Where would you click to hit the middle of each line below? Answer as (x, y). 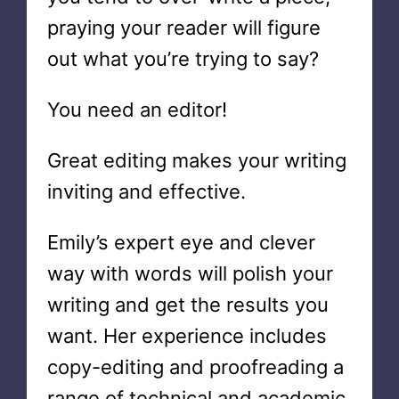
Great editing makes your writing (196, 160)
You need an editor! (137, 110)
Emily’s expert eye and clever (181, 242)
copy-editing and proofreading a (195, 367)
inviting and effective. (146, 191)
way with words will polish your (190, 273)
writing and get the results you (187, 305)
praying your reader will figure (183, 28)
